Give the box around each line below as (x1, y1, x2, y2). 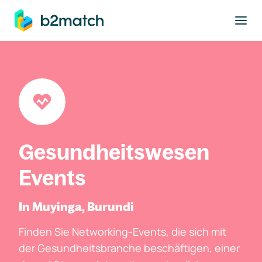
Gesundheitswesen (19, 139, 209, 165)
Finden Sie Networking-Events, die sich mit (19, 225, 226, 239)
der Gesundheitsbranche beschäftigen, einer (19, 241, 240, 255)
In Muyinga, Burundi (19, 199, 134, 214)
